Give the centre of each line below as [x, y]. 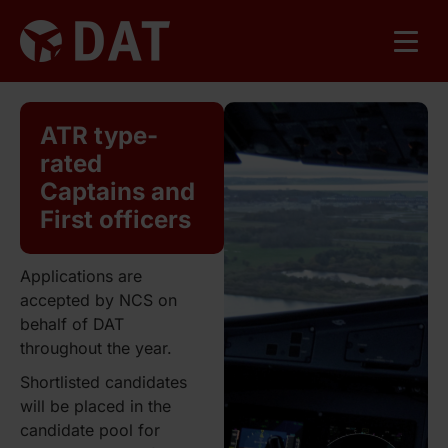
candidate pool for [90, 430]
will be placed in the [95, 406]
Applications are [81, 276]
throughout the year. [98, 348]
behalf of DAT [72, 324]
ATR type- [99, 135]
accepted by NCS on [98, 300]
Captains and [117, 191]
